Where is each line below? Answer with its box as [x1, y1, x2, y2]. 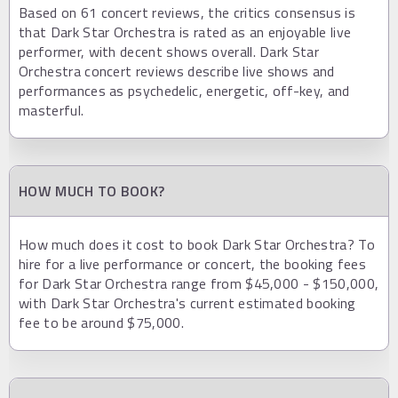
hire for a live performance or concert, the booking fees [19, 252, 366, 275]
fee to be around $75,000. [19, 311, 185, 333]
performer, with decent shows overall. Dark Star [19, 40, 320, 62]
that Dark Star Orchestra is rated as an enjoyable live [19, 20, 352, 43]
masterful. [19, 99, 84, 121]
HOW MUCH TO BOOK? [19, 179, 165, 202]
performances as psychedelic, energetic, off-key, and [19, 79, 350, 101]
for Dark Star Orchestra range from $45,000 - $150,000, [19, 272, 379, 294]
